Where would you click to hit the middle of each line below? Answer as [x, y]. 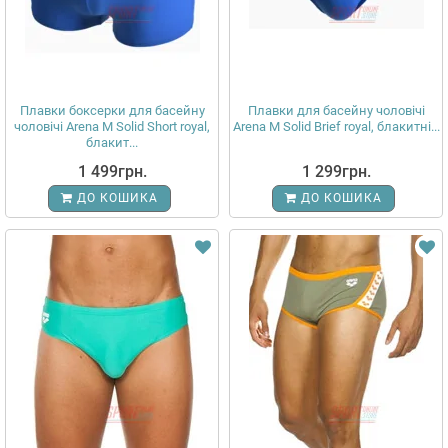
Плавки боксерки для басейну [112, 110]
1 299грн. [336, 171]
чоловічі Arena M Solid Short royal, [112, 126]
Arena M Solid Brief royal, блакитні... [336, 126]
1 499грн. [112, 171]
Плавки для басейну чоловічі [336, 110]
